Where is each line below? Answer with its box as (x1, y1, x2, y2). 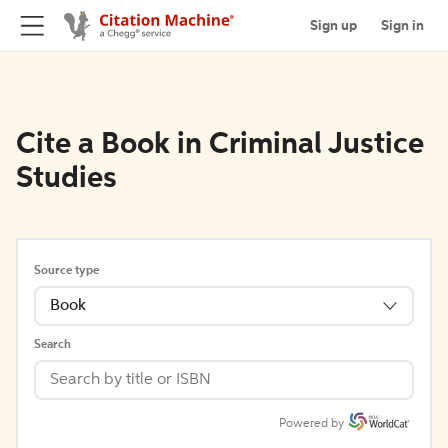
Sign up (310, 18, 357, 33)
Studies (16, 164, 117, 194)
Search (34, 339, 71, 351)
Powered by (279, 418, 344, 430)
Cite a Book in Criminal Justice (16, 130, 424, 160)
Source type (34, 265, 99, 277)
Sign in (381, 18, 424, 33)
